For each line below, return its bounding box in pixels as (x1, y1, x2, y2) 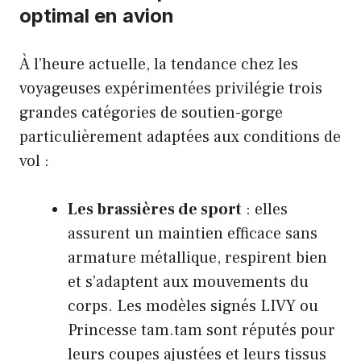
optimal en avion (19, 4, 174, 28)
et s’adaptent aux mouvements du (68, 272, 309, 293)
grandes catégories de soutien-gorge (19, 102, 283, 124)
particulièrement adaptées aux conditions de (19, 127, 341, 148)
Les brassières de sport (68, 199, 242, 221)
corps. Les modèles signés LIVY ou (68, 296, 318, 317)
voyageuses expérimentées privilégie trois (19, 78, 322, 100)
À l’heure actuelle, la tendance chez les (19, 54, 298, 76)
